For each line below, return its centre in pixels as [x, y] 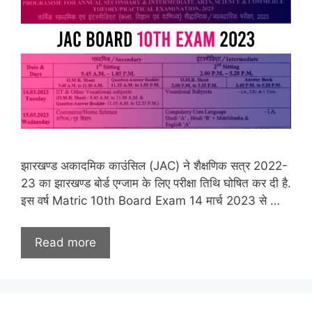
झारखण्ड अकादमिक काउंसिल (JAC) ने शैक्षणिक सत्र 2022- [154, 165]
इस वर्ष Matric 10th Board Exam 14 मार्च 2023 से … [150, 200]
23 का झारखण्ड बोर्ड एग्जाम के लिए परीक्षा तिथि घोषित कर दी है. [156, 183]
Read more [65, 242]
